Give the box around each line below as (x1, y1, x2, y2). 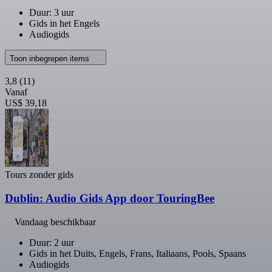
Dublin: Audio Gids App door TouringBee (5, 191, 214, 205)
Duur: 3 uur (29, 7, 74, 18)
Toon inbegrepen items (10, 54, 92, 64)
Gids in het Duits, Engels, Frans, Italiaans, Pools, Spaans (29, 248, 246, 259)
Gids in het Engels (29, 18, 100, 29)
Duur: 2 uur (29, 237, 74, 248)
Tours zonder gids (5, 169, 73, 180)
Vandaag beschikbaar (15, 216, 96, 227)
